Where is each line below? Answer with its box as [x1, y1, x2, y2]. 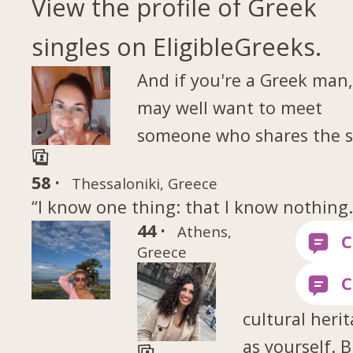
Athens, [176, 221, 232, 241]
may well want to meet [137, 96, 323, 120]
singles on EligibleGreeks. [32, 30, 322, 64]
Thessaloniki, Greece [71, 173, 217, 193]
